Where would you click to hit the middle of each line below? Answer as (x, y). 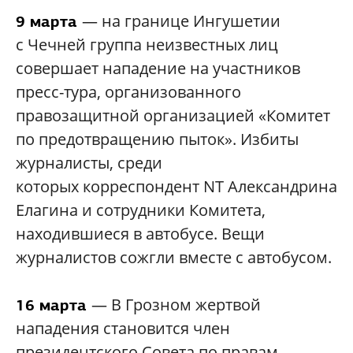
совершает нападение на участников (158, 69)
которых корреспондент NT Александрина (176, 187)
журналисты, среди (89, 163)
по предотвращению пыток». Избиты (157, 139)
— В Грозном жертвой (176, 305)
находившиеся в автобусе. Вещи (140, 234)
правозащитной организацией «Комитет (173, 116)
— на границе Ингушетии (181, 21)
